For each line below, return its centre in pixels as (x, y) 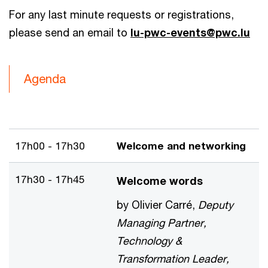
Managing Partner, (162, 223)
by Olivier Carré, (157, 205)
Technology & (149, 240)
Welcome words (160, 181)
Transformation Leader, (173, 258)
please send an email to (70, 32)
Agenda (45, 79)
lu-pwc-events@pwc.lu (190, 32)
